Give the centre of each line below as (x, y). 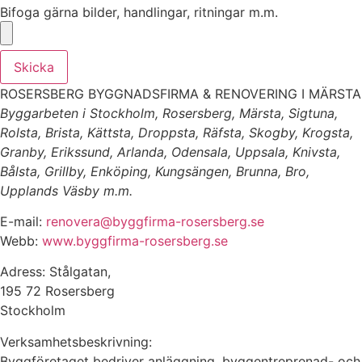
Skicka (34, 67)
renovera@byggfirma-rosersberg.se (155, 221)
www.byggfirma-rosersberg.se (135, 240)
